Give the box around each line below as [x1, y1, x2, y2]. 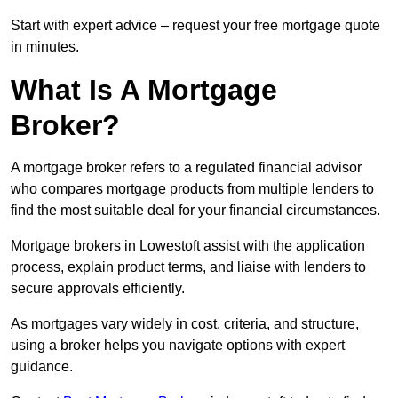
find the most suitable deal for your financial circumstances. [11, 203, 380, 219]
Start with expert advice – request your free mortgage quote [11, 18, 380, 34]
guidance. [11, 359, 73, 375]
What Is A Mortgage [11, 74, 277, 107]
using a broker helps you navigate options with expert [11, 338, 345, 354]
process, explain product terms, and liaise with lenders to [11, 259, 366, 275]
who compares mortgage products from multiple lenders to [11, 181, 374, 197]
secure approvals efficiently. [11, 281, 185, 297]
